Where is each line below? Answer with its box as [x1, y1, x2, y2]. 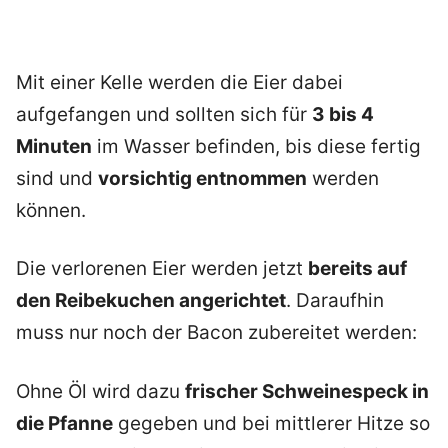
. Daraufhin [286, 289, 384, 313]
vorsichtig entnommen [98, 166, 307, 190]
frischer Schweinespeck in [185, 380, 429, 404]
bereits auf [308, 257, 407, 281]
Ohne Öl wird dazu [16, 380, 185, 404]
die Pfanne [16, 412, 113, 436]
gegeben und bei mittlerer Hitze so [113, 412, 430, 436]
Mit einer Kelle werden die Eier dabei [16, 70, 343, 94]
